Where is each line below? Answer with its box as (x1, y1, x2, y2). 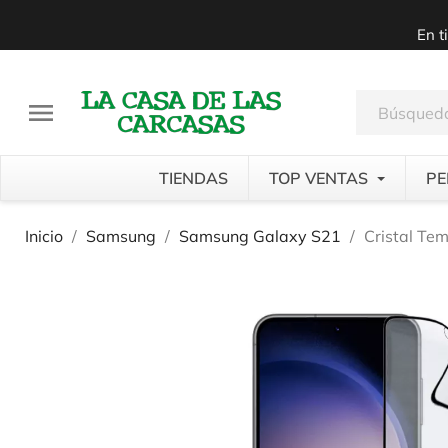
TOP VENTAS (268, 168, 372, 188)
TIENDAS (158, 168, 228, 188)
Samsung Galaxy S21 (179, 226, 341, 246)
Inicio (25, 226, 63, 246)
